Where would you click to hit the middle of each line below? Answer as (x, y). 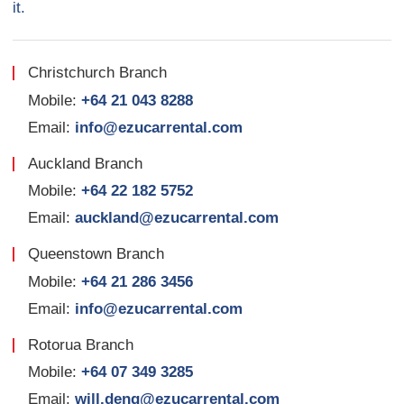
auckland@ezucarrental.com (177, 218)
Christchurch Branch (97, 73)
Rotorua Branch (80, 344)
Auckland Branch (85, 163)
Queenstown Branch (96, 254)
